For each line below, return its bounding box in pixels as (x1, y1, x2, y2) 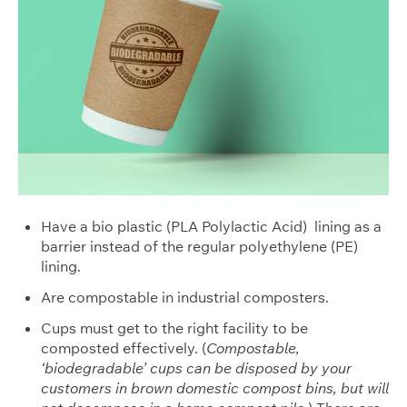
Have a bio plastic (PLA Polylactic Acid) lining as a (41, 217, 382, 236)
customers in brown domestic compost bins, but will (41, 379, 389, 398)
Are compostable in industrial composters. (41, 288, 329, 307)
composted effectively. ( (41, 339, 206, 358)
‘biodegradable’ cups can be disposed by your (41, 359, 352, 378)
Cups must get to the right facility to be (41, 319, 308, 338)
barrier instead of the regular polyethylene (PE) (41, 237, 358, 256)
